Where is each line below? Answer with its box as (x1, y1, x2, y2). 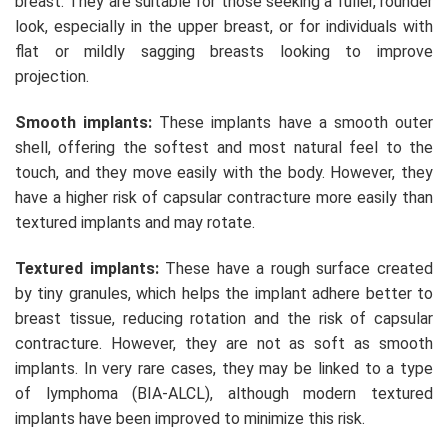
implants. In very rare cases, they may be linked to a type (15, 358, 433, 378)
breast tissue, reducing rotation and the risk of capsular (15, 308, 433, 328)
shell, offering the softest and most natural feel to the (15, 138, 433, 158)
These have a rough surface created (158, 258, 434, 278)
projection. (15, 67, 97, 87)
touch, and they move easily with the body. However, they (15, 163, 433, 183)
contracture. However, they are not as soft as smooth (15, 333, 433, 353)
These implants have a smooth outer (159, 113, 434, 133)
